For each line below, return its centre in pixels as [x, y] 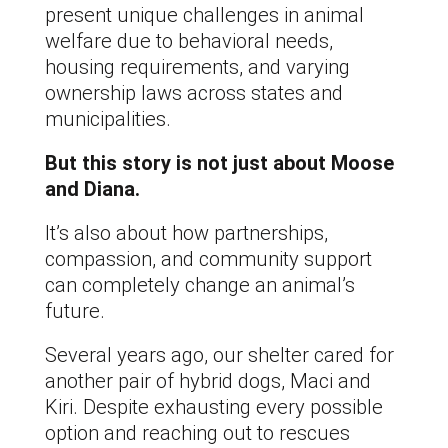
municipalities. [108, 118]
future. [75, 310]
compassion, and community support [208, 258]
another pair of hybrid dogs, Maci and [208, 380]
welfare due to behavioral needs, [189, 40]
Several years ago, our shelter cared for [219, 354]
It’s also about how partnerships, [186, 232]
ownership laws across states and [194, 92]
